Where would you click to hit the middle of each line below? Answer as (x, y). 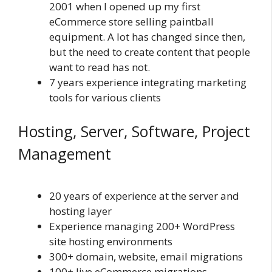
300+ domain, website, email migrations (146, 256)
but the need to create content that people (150, 52)
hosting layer (80, 211)
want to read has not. (100, 67)
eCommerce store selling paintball (131, 21)
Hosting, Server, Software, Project (134, 131)
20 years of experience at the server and (144, 195)
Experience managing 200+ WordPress (142, 226)
